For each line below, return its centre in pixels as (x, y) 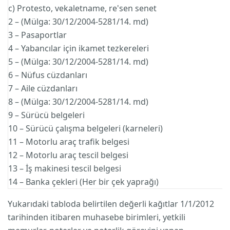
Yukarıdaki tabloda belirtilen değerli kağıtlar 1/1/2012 (111, 204)
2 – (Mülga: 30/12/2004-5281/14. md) (78, 22)
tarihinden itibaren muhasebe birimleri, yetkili (97, 217)
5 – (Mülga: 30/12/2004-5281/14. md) (78, 62)
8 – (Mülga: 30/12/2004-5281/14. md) (78, 102)
